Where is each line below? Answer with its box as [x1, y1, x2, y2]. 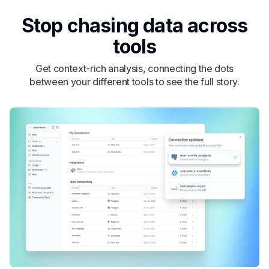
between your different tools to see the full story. [29, 75, 240, 88]
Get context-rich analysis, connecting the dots [35, 62, 234, 74]
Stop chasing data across [21, 13, 248, 37]
